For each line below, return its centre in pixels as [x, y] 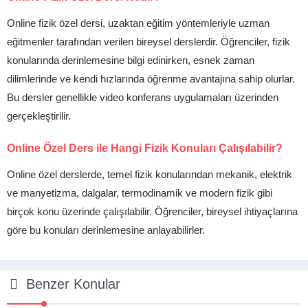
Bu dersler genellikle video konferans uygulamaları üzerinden [143, 97]
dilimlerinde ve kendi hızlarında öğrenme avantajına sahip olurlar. [151, 79]
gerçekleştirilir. [39, 116]
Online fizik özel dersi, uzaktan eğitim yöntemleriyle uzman [138, 23]
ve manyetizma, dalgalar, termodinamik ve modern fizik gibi [140, 193]
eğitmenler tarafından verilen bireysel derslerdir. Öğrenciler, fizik [148, 42]
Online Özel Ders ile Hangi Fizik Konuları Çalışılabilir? [145, 148]
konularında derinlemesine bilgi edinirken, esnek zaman [131, 60]
